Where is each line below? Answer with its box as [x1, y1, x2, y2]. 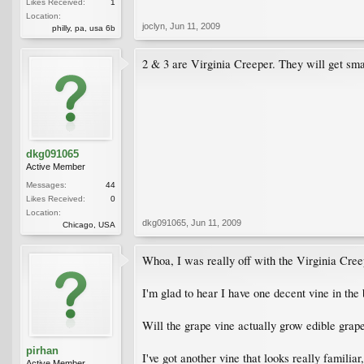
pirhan [26, 344, 58, 357]
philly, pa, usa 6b [52, 23, 115, 32]
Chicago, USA [63, 219, 115, 229]
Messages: [26, 180, 67, 189]
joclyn [142, 20, 165, 31]
